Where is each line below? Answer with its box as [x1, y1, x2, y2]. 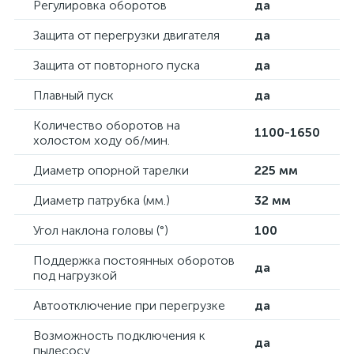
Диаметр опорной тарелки [33, 163, 189, 178]
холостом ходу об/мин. [33, 133, 170, 148]
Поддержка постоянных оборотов [33, 253, 235, 268]
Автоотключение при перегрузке [33, 298, 225, 313]
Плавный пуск [33, 88, 114, 103]
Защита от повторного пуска [33, 58, 200, 73]
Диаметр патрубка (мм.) [33, 193, 170, 208]
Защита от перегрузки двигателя [33, 28, 220, 43]
